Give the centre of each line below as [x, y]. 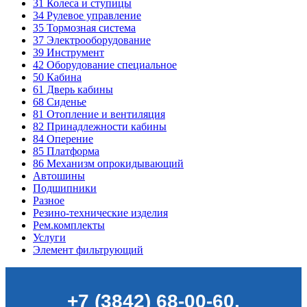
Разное [49, 200]
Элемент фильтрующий [88, 249]
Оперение [69, 138]
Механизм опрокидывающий [114, 163]
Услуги [49, 237]
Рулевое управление [93, 15]
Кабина [63, 77]
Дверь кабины [78, 89]
